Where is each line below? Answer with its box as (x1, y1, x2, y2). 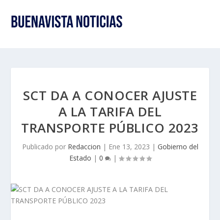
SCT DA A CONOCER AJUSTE (23, 86, 197, 104)
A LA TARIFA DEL (58, 103, 162, 120)
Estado (69, 153, 91, 163)
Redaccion (67, 142, 101, 151)
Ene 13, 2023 (108, 142, 150, 151)
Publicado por (22, 142, 68, 151)
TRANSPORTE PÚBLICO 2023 (21, 119, 199, 137)
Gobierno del (157, 142, 198, 151)
